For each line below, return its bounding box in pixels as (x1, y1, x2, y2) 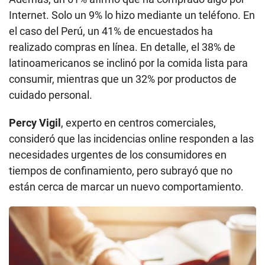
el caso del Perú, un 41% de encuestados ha (9, 24, 213, 37)
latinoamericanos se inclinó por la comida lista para (9, 56, 248, 69)
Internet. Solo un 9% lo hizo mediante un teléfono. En (9, 8, 255, 21)
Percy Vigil (9, 116, 61, 129)
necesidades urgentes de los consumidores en (9, 148, 227, 161)
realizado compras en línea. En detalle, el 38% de (9, 40, 235, 53)
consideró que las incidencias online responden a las (9, 132, 254, 145)
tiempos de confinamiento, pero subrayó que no (9, 164, 232, 177)
